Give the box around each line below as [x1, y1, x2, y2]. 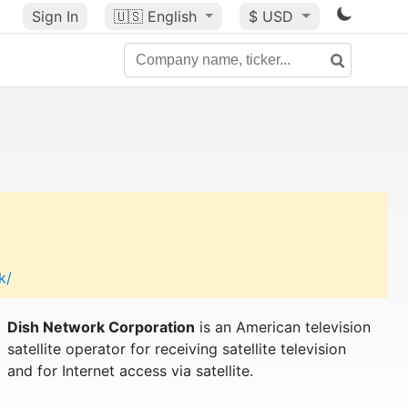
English [147, 7, 197, 25]
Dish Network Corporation [6, 318, 195, 336]
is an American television [194, 318, 371, 336]
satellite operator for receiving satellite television [6, 340, 346, 358]
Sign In [31, 7, 78, 25]
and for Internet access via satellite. [6, 362, 253, 380]
